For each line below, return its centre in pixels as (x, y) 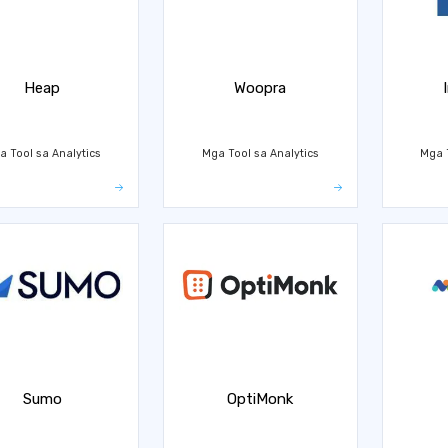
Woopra (260, 88)
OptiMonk (260, 399)
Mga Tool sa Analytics (260, 153)
